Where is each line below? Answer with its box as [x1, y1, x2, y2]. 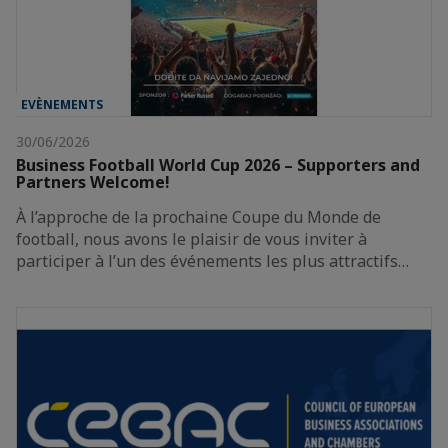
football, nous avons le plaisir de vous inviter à [16, 228, 367, 251]
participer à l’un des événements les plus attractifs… [16, 250, 409, 273]
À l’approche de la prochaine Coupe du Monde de [16, 206, 381, 229]
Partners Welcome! [16, 171, 170, 194]
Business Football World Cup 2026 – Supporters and [16, 154, 420, 177]
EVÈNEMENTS [21, 96, 103, 114]
